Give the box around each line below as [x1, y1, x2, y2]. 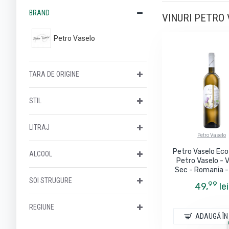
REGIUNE [29, 203, 54, 211]
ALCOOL [29, 150, 52, 158]
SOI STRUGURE [29, 176, 72, 185]
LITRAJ [29, 123, 50, 131]
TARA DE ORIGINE [29, 70, 79, 78]
